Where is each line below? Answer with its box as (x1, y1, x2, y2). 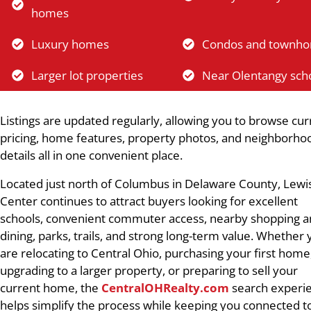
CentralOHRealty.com (101, 280, 229, 296)
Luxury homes (31, 36, 110, 52)
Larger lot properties (31, 67, 144, 83)
